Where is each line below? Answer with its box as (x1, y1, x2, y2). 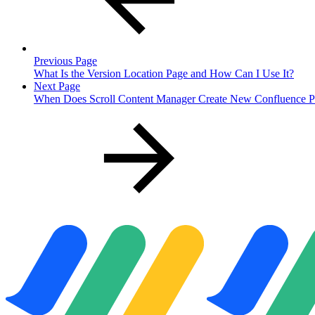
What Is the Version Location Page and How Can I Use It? (34, 67, 294, 79)
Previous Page (34, 54, 97, 67)
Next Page (34, 79, 80, 92)
